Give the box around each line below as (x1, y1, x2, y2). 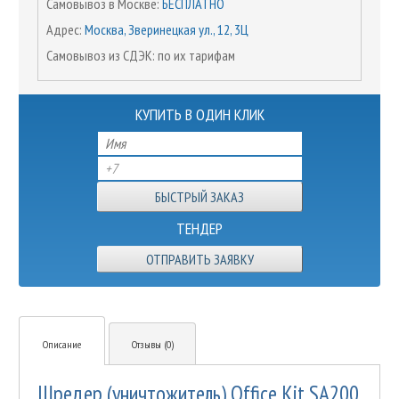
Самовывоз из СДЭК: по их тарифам (45, 46, 235, 65)
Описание (42, 338, 81, 352)
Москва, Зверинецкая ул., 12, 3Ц (84, 20, 248, 39)
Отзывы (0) (131, 338, 174, 352)
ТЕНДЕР (176, 218, 223, 240)
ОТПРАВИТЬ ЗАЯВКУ (145, 250, 254, 269)
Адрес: (45, 20, 85, 39)
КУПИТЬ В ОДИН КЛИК (134, 104, 265, 126)
